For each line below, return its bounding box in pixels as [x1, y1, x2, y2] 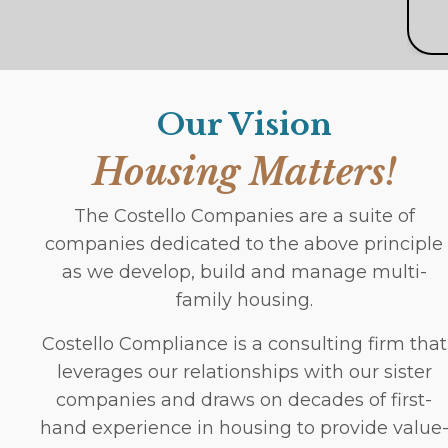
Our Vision [156, 105, 332, 143]
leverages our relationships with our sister [56, 360, 432, 383]
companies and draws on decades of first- [56, 388, 432, 411]
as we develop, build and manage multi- [61, 260, 427, 283]
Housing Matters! [92, 149, 396, 195]
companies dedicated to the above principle [45, 232, 443, 255]
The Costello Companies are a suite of [73, 204, 415, 227]
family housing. [175, 288, 313, 311]
